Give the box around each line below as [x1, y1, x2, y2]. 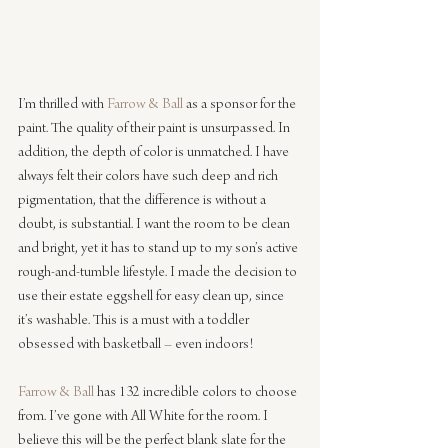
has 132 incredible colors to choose [94, 385, 300, 402]
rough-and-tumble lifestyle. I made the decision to [18, 265, 300, 282]
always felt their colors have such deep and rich [18, 169, 281, 186]
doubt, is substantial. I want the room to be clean [18, 217, 293, 234]
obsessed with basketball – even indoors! [18, 337, 253, 354]
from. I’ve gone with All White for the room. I [18, 409, 271, 426]
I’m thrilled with [18, 97, 107, 114]
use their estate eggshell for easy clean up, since [18, 289, 287, 306]
